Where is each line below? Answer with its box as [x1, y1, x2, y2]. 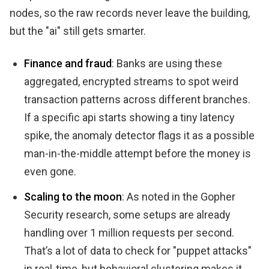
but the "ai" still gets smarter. [10, 25, 146, 38]
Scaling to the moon [24, 190, 122, 204]
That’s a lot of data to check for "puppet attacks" [24, 244, 252, 258]
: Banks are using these [112, 57, 222, 70]
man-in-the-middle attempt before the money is [24, 147, 251, 160]
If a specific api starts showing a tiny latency [24, 111, 235, 124]
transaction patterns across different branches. [24, 93, 250, 106]
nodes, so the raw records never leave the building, [10, 7, 250, 20]
